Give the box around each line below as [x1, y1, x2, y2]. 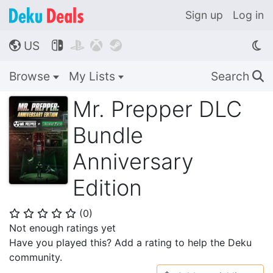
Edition [73, 174, 142, 201]
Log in [233, 9, 264, 21]
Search [211, 69, 252, 83]
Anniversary [73, 148, 194, 175]
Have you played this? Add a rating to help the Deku [9, 236, 252, 249]
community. [9, 251, 62, 263]
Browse [9, 69, 53, 83]
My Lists [68, 69, 118, 83]
